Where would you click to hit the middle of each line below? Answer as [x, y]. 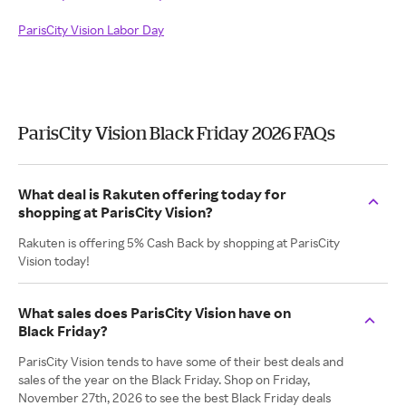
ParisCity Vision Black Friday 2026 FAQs [177, 133]
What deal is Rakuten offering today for [152, 194]
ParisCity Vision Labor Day [91, 29]
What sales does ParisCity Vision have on [155, 313]
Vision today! [54, 261]
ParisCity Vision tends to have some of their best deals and [181, 361]
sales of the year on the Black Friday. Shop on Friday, [164, 379]
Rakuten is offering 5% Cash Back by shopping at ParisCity [179, 242]
